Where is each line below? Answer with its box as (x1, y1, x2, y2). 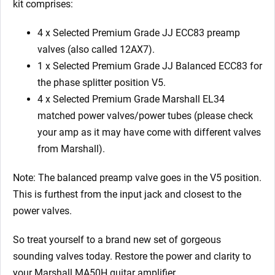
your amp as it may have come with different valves (37, 126, 261, 138)
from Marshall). (37, 142, 105, 155)
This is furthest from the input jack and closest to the (13, 188, 241, 200)
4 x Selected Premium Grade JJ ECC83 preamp (37, 26, 240, 39)
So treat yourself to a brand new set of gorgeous (13, 233, 221, 246)
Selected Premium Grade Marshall (53, 93, 203, 105)
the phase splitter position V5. (37, 76, 166, 88)
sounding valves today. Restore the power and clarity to (13, 250, 251, 262)
